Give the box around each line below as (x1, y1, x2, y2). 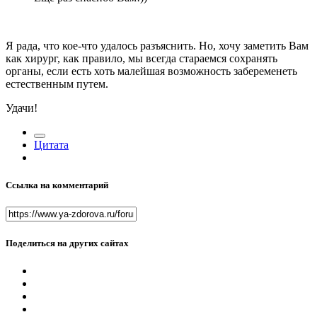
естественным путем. (6, 78, 108, 91)
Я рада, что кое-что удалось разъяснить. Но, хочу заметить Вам (6, 40, 309, 52)
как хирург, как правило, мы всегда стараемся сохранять (6, 52, 277, 65)
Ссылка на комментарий (6, 180, 108, 191)
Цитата (34, 139, 69, 151)
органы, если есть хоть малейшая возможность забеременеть (6, 65, 297, 78)
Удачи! (6, 102, 38, 115)
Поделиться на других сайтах (6, 237, 129, 248)
